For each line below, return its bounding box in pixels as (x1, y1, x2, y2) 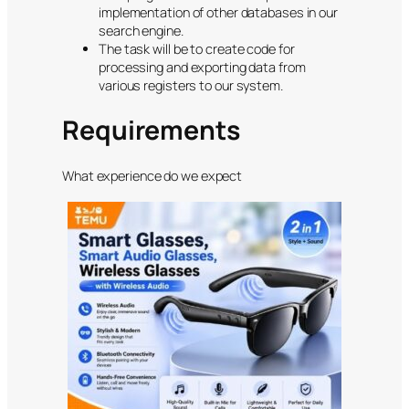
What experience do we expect (62, 166, 243, 184)
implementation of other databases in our (99, 3, 338, 21)
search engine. (99, 21, 184, 39)
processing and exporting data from (99, 58, 306, 76)
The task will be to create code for (99, 39, 295, 58)
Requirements (62, 112, 240, 149)
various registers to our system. (99, 76, 283, 94)
